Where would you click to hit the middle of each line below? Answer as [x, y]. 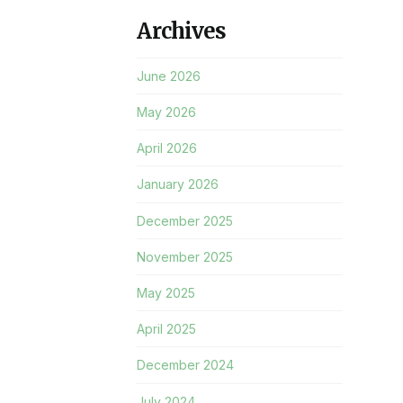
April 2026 [167, 148]
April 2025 [167, 329]
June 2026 [169, 76]
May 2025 [166, 293]
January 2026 [178, 184]
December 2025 [185, 220]
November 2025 [185, 256]
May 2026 [167, 112]
